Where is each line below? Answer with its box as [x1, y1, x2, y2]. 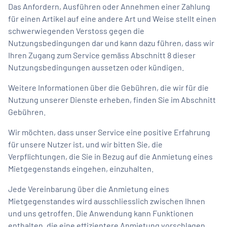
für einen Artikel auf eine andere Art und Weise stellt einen [8, 13, 216, 23]
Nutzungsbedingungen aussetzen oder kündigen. [8, 62, 184, 72]
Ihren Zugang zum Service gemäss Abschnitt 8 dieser [8, 50, 196, 60]
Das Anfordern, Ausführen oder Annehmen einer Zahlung [8, 1, 210, 11]
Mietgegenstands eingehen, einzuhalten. [8, 163, 154, 173]
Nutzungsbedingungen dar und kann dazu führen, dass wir [8, 37, 214, 48]
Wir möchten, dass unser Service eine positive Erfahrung [8, 127, 210, 137]
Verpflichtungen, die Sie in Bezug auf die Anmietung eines [8, 151, 213, 161]
